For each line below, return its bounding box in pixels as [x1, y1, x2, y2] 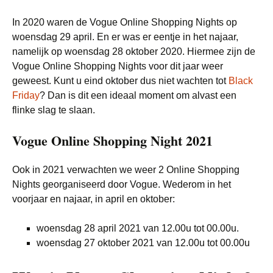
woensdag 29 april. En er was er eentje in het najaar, [12, 32, 238, 42]
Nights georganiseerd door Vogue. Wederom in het [12, 179, 231, 190]
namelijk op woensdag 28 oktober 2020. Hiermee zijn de [12, 46, 255, 57]
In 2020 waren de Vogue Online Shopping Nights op [12, 17, 237, 27]
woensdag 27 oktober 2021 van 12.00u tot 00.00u [37, 238, 250, 248]
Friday [12, 90, 40, 101]
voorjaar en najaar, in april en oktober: [12, 194, 175, 204]
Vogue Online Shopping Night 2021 [12, 130, 213, 151]
